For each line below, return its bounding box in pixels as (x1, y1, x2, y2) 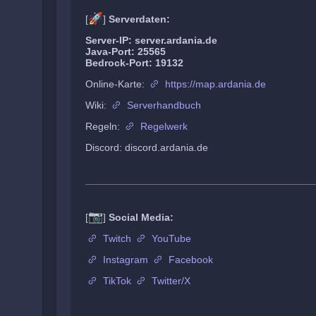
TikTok (103, 275, 131, 286)
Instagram (103, 254, 148, 265)
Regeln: (85, 121, 123, 132)
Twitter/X (152, 275, 190, 286)
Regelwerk (140, 121, 188, 132)
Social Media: (109, 212, 174, 223)
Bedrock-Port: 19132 (85, 57, 183, 68)
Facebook (169, 254, 213, 265)
